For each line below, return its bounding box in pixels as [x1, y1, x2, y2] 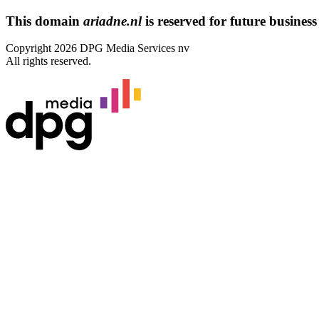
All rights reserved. [6, 55, 91, 68]
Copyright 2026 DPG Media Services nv [6, 42, 189, 55]
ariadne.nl [83, 13, 142, 28]
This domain [6, 13, 83, 28]
